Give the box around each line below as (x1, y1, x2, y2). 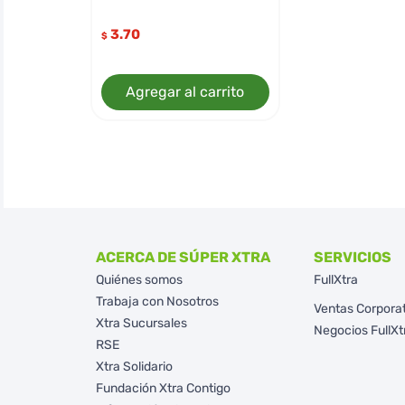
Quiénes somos (95, 272, 183, 287)
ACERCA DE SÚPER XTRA (95, 249, 270, 266)
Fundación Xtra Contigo (95, 381, 231, 396)
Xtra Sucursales (95, 316, 187, 331)
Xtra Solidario (95, 359, 173, 374)
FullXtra (313, 272, 358, 287)
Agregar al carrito (126, 82, 245, 100)
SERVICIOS (313, 249, 391, 266)
